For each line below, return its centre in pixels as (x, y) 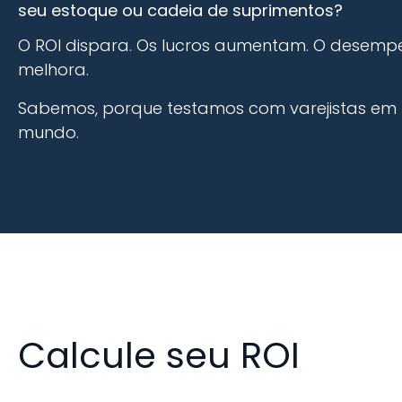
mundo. (48, 133)
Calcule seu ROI (159, 355)
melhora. (53, 70)
